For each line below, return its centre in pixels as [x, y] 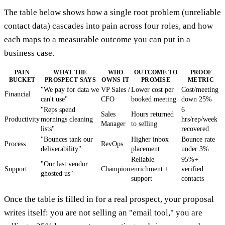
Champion [116, 169]
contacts [193, 179]
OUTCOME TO [155, 73]
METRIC [201, 80]
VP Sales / [116, 90]
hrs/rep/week [199, 120]
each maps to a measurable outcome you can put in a [97, 40]
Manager [113, 124]
